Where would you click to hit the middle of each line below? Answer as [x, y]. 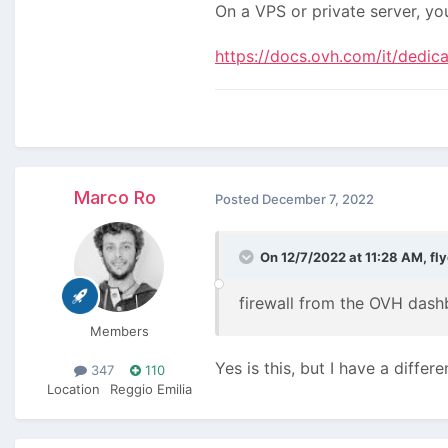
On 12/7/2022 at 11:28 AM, [345, 257]
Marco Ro [115, 197]
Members [119, 330]
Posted [238, 198]
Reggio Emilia [150, 389]
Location [73, 389]
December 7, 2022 [318, 198]
